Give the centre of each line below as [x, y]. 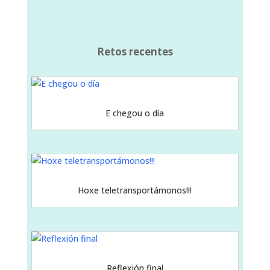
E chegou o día [135, 113]
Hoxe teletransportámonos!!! [135, 190]
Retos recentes [135, 51]
